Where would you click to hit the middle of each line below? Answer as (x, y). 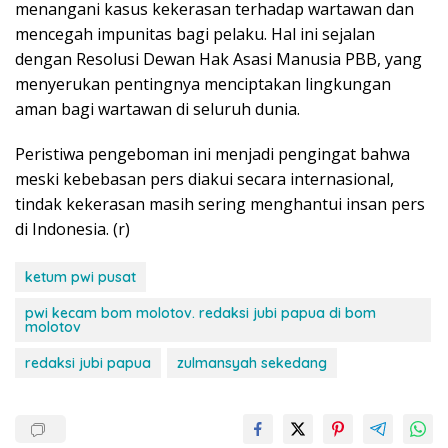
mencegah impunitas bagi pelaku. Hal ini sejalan (195, 33)
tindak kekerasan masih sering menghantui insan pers (220, 203)
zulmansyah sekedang (252, 362)
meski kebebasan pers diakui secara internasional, (204, 178)
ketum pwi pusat (80, 276)
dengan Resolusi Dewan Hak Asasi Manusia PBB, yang (218, 58)
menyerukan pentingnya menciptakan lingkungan (203, 83)
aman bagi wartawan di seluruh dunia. (157, 108)
